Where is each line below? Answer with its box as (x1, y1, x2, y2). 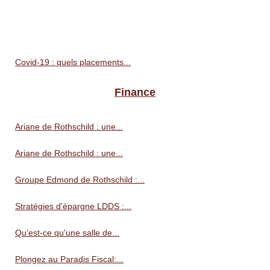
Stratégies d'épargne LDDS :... (15, 201, 131, 211)
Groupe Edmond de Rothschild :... (15, 174, 145, 184)
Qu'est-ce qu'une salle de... (15, 227, 119, 237)
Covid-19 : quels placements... (15, 57, 131, 67)
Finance (115, 86, 155, 98)
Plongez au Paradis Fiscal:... (15, 254, 124, 264)
